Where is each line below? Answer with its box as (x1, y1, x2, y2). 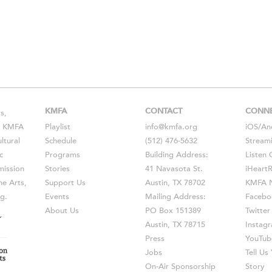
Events (45, 191, 69, 202)
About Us (45, 205, 79, 216)
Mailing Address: (145, 191, 206, 202)
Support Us (45, 177, 86, 188)
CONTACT (145, 106, 182, 115)
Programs (45, 149, 80, 160)
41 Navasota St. (145, 163, 203, 174)
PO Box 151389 (145, 205, 201, 216)
